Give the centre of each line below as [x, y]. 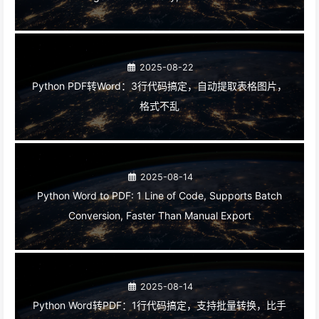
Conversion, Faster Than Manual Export [159, 215]
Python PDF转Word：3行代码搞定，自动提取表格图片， [159, 85]
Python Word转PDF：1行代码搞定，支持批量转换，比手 [159, 305]
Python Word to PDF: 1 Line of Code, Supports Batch [159, 195]
